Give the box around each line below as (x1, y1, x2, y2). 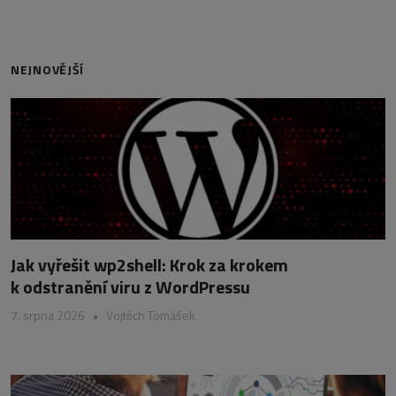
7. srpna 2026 (11, 306, 85, 324)
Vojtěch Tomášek (106, 306, 195, 324)
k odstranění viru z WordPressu (11, 273, 250, 301)
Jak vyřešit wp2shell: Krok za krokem (11, 251, 288, 278)
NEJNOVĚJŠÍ (11, 60, 84, 79)
